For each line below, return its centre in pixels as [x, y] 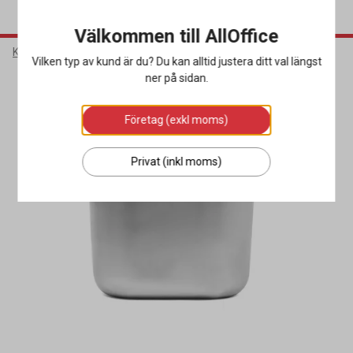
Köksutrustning [142, 52]
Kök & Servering [52, 52]
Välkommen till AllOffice [176, 36]
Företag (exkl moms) [176, 120]
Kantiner [215, 52]
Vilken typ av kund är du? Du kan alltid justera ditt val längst [176, 61]
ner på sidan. [176, 78]
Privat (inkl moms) [176, 162]
